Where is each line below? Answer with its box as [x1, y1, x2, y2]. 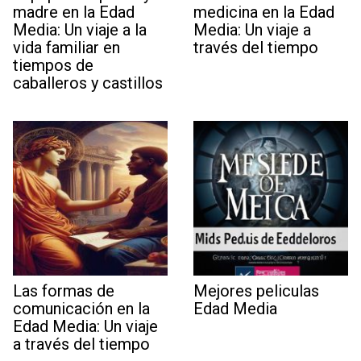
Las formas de [13, 280, 114, 301]
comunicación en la [13, 298, 150, 318]
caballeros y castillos [13, 73, 163, 93]
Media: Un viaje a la [13, 19, 147, 39]
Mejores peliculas [193, 280, 319, 301]
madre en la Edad [13, 2, 135, 22]
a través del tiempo [13, 334, 150, 354]
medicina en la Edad [193, 2, 334, 22]
